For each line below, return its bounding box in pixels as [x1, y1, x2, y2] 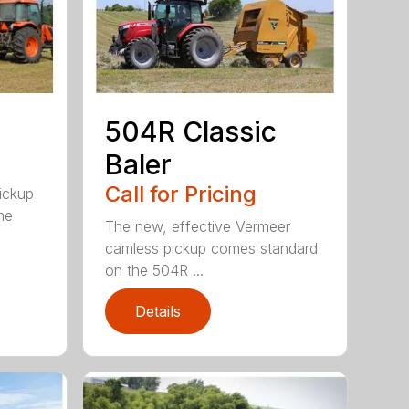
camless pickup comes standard [105, 238, 319, 257]
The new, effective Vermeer [105, 216, 291, 236]
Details [135, 301, 182, 320]
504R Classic [105, 114, 278, 148]
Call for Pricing [105, 180, 257, 207]
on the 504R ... [105, 260, 204, 279]
